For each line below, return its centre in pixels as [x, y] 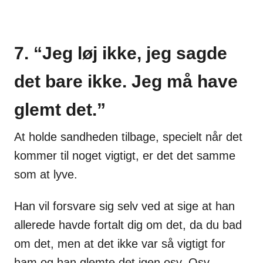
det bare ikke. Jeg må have [126, 82]
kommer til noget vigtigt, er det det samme [125, 156]
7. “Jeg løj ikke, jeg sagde [121, 53]
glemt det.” [60, 110]
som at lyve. [46, 175]
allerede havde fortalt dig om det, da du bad [128, 225]
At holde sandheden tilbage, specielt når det [128, 137]
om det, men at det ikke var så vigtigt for [120, 244]
